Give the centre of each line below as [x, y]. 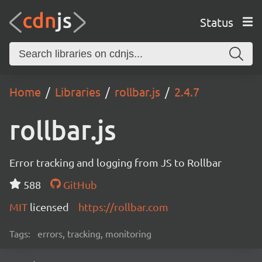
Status [216, 22]
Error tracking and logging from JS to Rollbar [116, 162]
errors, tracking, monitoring [94, 233]
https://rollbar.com [123, 207]
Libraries [78, 92]
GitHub [79, 185]
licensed [49, 207]
